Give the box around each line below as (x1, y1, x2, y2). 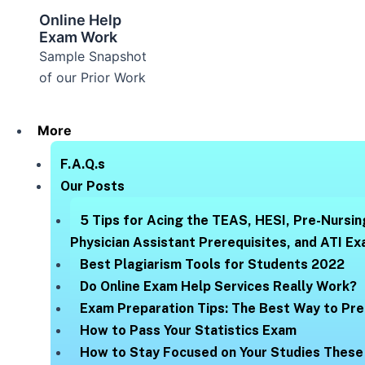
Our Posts (59, 178, 125, 194)
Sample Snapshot (38, 47, 147, 64)
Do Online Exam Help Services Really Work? (79, 278, 357, 294)
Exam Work (38, 28, 117, 46)
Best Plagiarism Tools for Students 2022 (79, 256, 345, 272)
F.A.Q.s (59, 156, 105, 172)
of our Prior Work (38, 68, 146, 86)
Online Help (38, 11, 121, 29)
